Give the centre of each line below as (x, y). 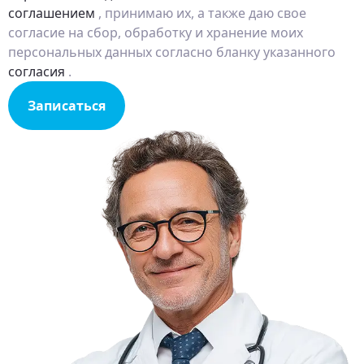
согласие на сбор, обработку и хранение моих (156, 33)
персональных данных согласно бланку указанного (172, 52)
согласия (37, 72)
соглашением (52, 13)
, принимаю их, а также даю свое (201, 13)
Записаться (67, 106)
